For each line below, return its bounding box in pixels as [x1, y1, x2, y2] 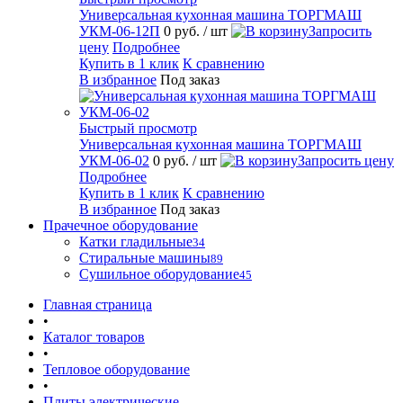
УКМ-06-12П [79, 23, 160, 39]
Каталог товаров [43, 329, 145, 345]
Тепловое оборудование [43, 362, 190, 377]
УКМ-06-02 [79, 153, 149, 168]
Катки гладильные [79, 234, 193, 249]
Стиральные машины [79, 250, 210, 265]
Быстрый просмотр [79, 121, 197, 136]
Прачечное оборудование [43, 218, 198, 233]
